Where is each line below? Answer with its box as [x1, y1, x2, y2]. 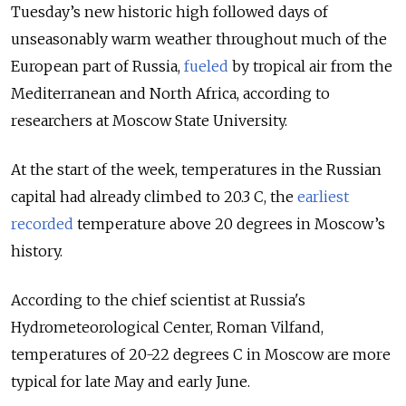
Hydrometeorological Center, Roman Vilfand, [11, 318, 324, 337]
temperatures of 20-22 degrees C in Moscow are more [11, 345, 391, 364]
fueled [184, 57, 232, 76]
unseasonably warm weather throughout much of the [11, 30, 387, 49]
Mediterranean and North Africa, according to [11, 84, 330, 103]
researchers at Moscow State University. [11, 111, 287, 130]
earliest [297, 188, 349, 207]
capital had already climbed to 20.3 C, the [11, 188, 297, 207]
